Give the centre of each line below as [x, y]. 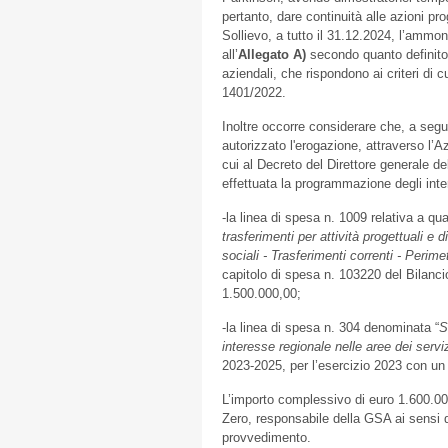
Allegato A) [272, 54]
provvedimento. [266, 437]
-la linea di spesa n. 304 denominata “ [330, 327]
